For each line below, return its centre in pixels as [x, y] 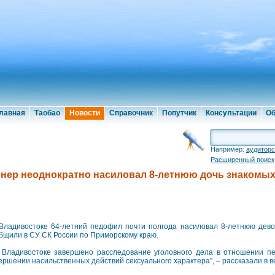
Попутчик [179, 113]
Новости [85, 113]
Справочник [131, 113]
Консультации [231, 113]
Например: [228, 149]
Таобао [47, 113]
